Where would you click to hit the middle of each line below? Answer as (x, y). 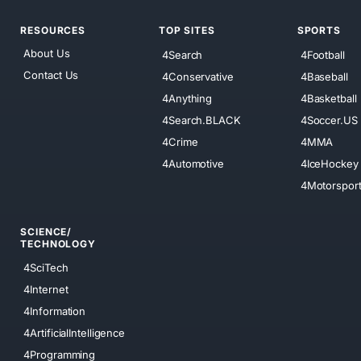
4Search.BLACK (201, 120)
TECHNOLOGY (58, 243)
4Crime (180, 141)
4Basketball (328, 98)
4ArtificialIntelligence (75, 333)
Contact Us (51, 75)
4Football (322, 54)
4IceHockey (329, 163)
